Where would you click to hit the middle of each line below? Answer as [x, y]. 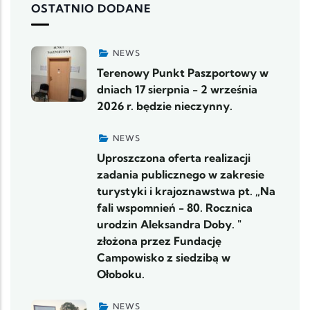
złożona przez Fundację [159, 240]
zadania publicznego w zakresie [181, 174]
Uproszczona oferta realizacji [174, 157]
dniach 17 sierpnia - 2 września [177, 89]
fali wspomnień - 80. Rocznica [175, 207]
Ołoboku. [121, 274]
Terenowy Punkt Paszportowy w [183, 72]
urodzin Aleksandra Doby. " [169, 224]
